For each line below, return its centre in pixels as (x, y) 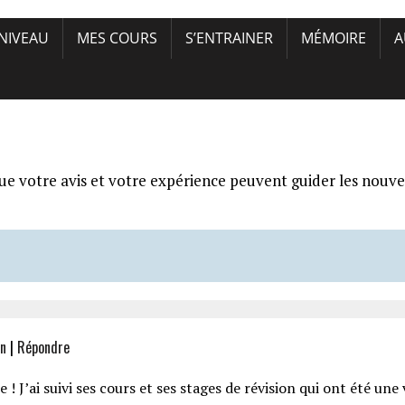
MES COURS (117, 38)
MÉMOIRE (334, 38)
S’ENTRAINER (229, 38)
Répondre (43, 347)
